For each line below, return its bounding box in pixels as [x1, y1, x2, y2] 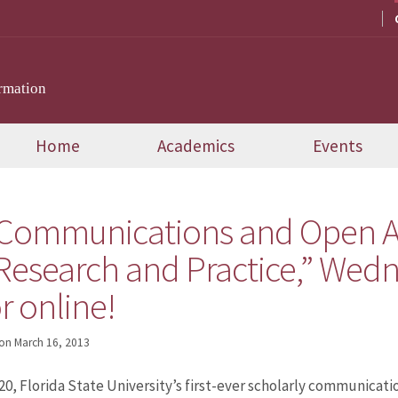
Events [313, 135, 363, 157]
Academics [157, 135, 235, 157]
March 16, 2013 [13, 335, 90, 351]
